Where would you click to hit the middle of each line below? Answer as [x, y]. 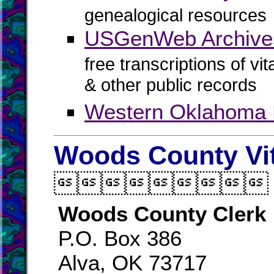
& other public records [171, 87]
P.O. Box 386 [120, 238]
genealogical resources [176, 15]
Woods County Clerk [162, 214]
